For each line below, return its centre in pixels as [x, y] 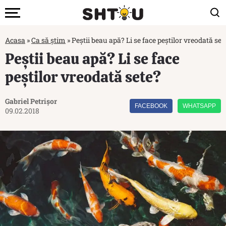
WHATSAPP [199, 106]
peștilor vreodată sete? [83, 77]
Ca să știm [48, 40]
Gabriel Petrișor [31, 101]
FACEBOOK [151, 106]
